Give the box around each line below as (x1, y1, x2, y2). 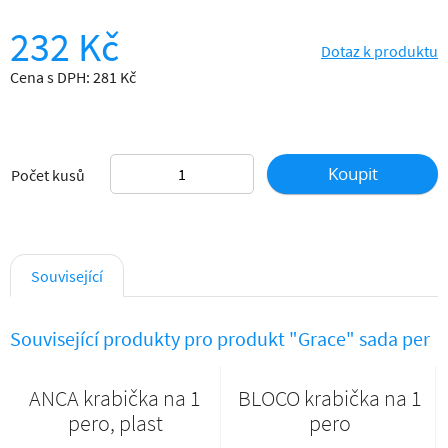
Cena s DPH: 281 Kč (10, 67, 136, 87)
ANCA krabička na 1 (29, 384, 201, 412)
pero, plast (67, 409, 163, 437)
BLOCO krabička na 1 (238, 384, 423, 412)
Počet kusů (11, 165, 85, 185)
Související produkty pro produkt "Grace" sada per (10, 326, 430, 351)
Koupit (327, 162, 378, 185)
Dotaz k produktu (321, 41, 438, 61)
